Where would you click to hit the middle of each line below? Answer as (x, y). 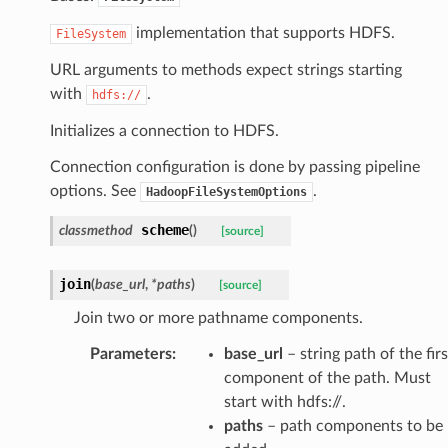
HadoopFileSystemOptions (226, 191)
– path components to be (352, 425)
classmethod (95, 230)
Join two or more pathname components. (218, 317)
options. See (94, 190)
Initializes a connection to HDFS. (164, 130)
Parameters (130, 353)
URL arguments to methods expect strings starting (225, 69)
